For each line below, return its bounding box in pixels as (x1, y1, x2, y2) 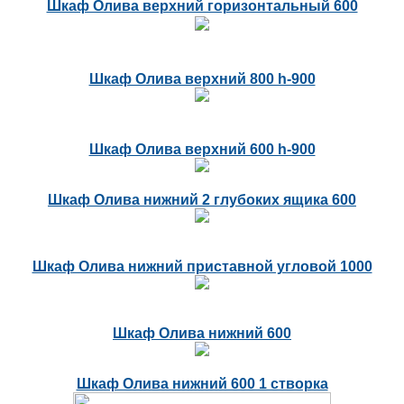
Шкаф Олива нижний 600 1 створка (76, 376, 328, 392)
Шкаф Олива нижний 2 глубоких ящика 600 (48, 192, 356, 208)
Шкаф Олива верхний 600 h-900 (88, 142, 316, 158)
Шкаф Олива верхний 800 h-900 (88, 71, 316, 87)
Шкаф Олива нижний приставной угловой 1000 (32, 259, 372, 275)
